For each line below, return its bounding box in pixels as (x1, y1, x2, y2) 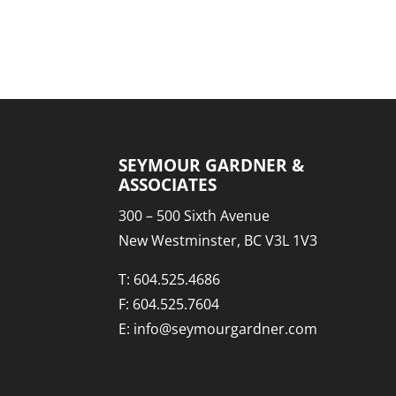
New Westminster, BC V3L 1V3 (118, 231, 318, 251)
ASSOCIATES (118, 173, 217, 197)
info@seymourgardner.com (133, 319, 318, 339)
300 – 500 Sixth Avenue (118, 206, 270, 226)
